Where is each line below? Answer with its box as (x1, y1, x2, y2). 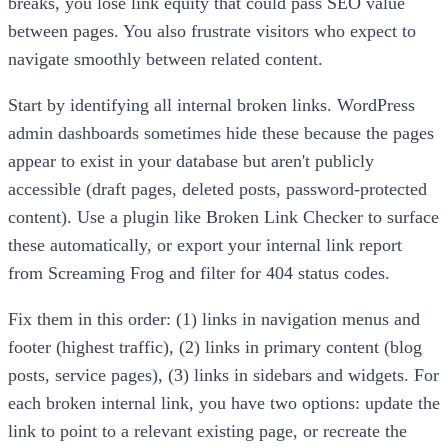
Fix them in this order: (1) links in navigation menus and (8, 309, 420, 330)
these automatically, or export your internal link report (8, 235, 402, 256)
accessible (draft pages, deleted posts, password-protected (8, 179, 427, 200)
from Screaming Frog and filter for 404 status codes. (8, 263, 390, 284)
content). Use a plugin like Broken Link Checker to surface (8, 207, 439, 228)
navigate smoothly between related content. (8, 49, 323, 70)
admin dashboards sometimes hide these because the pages (8, 123, 434, 144)
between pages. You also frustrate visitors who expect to (8, 21, 416, 42)
